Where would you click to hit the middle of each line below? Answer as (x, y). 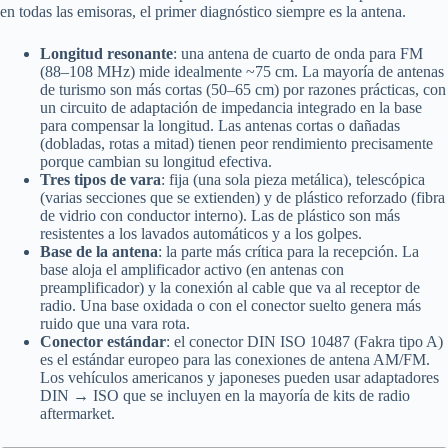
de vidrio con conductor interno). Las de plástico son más (220, 215)
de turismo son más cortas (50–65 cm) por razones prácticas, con (243, 89)
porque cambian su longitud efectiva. (156, 161)
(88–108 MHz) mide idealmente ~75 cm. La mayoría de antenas (242, 71)
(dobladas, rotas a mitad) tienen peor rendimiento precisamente (236, 143)
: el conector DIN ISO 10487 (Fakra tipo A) (304, 341)
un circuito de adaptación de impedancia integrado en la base (231, 107)
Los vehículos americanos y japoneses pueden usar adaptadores (239, 377)
